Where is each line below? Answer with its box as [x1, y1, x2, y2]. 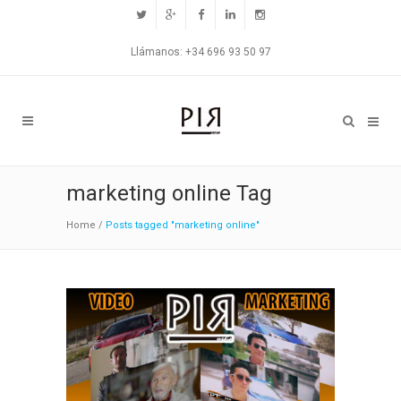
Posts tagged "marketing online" [106, 219, 260, 231]
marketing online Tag [66, 181, 272, 206]
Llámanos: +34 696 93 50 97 [130, 46, 271, 58]
